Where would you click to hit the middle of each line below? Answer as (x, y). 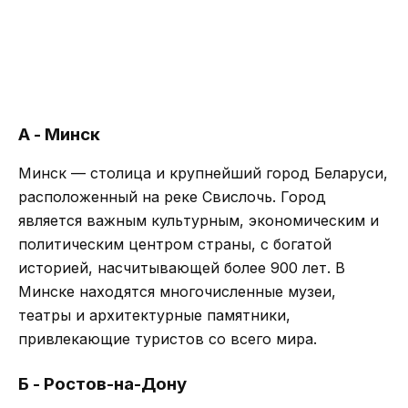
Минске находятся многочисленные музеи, (177, 291)
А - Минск (59, 134)
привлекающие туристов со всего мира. (168, 338)
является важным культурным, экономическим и (199, 220)
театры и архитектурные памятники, (154, 315)
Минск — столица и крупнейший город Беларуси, (203, 173)
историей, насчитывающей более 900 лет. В (182, 267)
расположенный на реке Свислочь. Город (172, 196)
